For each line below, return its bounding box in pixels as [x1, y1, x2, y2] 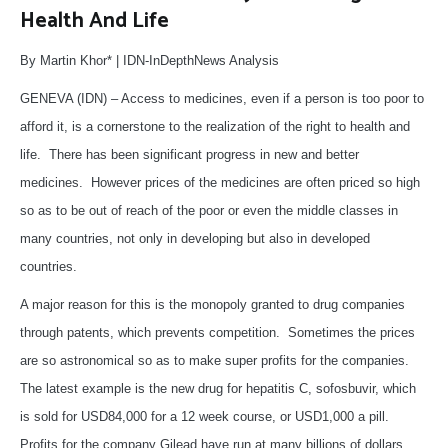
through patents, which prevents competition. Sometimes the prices [20, 324, 415, 340]
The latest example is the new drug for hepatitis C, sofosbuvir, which [20, 380, 416, 396]
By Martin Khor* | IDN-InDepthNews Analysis [20, 52, 279, 68]
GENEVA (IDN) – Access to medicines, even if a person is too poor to [20, 90, 424, 106]
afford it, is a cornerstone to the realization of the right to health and [20, 118, 410, 134]
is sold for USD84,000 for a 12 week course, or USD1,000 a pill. [20, 408, 393, 424]
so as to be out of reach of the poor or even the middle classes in [20, 202, 398, 218]
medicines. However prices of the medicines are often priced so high [20, 174, 420, 190]
